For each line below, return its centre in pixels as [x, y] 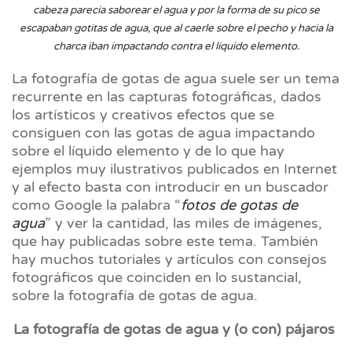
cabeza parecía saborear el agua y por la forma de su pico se [176, 10]
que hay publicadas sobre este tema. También [165, 241]
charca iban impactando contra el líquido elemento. [176, 46]
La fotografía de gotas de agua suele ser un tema [176, 79]
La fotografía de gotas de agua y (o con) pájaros [174, 329]
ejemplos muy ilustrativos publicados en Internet [174, 169]
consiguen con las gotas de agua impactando [163, 133]
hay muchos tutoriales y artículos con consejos [169, 259]
